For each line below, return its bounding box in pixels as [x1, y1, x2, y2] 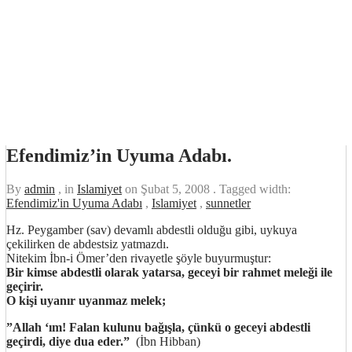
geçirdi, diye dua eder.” [6, 334, 133, 348]
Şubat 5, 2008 [141, 181, 213, 196]
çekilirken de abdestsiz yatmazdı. [6, 236, 169, 251]
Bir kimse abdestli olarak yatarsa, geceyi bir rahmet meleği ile [6, 265, 332, 279]
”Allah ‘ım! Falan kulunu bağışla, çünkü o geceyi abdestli [6, 320, 310, 334]
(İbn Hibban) [133, 334, 200, 348]
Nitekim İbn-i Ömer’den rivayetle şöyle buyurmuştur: [6, 251, 271, 265]
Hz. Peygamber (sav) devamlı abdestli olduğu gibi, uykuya [6, 222, 297, 236]
